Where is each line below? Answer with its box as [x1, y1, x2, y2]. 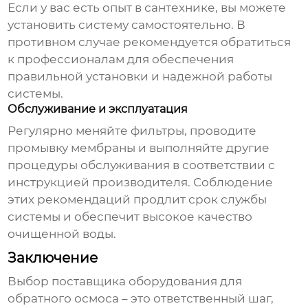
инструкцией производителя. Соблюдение [8, 175, 274, 190]
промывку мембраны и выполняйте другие [8, 141, 270, 155]
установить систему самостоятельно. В [8, 18, 246, 32]
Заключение [8, 250, 98, 267]
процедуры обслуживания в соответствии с [8, 158, 276, 173]
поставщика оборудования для [52, 274, 243, 289]
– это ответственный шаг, [119, 291, 274, 306]
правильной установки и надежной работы [8, 69, 273, 84]
